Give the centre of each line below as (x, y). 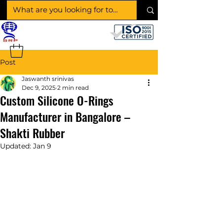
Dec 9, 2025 (39, 88)
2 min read (73, 88)
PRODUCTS (87, 32)
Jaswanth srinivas (48, 79)
